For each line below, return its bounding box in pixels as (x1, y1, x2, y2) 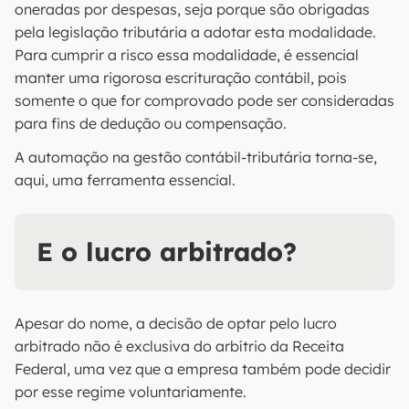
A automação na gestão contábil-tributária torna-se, (15, 148, 377, 166)
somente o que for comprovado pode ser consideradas (15, 91, 394, 110)
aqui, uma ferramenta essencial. (15, 171, 236, 189)
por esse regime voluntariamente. (15, 383, 246, 401)
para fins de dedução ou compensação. (15, 114, 287, 132)
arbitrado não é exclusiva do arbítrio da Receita (15, 337, 344, 355)
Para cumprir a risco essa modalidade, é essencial (15, 46, 359, 64)
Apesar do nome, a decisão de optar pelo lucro (15, 314, 337, 332)
